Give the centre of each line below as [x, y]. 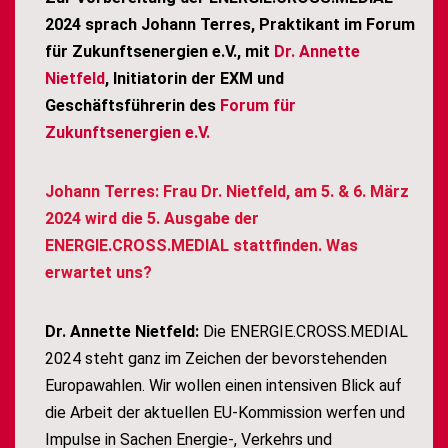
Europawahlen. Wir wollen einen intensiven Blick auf [223, 386]
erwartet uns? [98, 273]
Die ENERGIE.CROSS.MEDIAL [305, 332]
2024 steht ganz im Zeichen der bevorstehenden [216, 359]
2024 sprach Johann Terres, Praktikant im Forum [230, 25]
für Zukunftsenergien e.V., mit [159, 52]
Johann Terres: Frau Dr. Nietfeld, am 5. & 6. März [227, 192]
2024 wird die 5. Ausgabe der [152, 219]
